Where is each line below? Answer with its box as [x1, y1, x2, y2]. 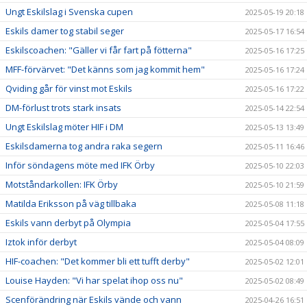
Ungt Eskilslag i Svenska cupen [5, 5, 133, 18]
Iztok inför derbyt [5, 235, 77, 248]
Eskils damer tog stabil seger [5, 24, 124, 37]
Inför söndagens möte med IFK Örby [5, 158, 155, 171]
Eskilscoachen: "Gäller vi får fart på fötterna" [5, 43, 192, 56]
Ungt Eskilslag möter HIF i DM [5, 120, 123, 133]
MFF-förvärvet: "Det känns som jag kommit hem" [5, 62, 205, 75]
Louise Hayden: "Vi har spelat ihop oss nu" [5, 273, 183, 286]
